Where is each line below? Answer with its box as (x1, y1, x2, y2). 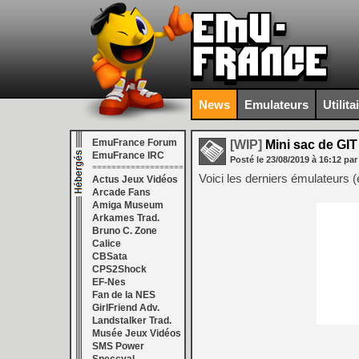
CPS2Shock (92, 264, 147, 275)
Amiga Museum (92, 200, 163, 211)
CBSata (92, 251, 127, 262)
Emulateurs (244, 97, 309, 111)
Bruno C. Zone (92, 225, 157, 236)
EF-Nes (92, 276, 126, 288)
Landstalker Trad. (92, 315, 171, 326)
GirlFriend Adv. (92, 302, 159, 313)
